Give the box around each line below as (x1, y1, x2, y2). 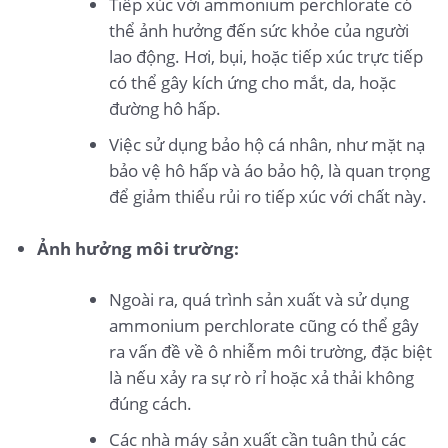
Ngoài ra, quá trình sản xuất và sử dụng (109, 287, 410, 311)
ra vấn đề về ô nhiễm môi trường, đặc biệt (109, 339, 433, 363)
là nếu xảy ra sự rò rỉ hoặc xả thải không (109, 365, 415, 389)
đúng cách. (109, 391, 193, 415)
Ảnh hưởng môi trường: (36, 236, 239, 260)
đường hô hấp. (109, 97, 222, 121)
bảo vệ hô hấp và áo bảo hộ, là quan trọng (109, 159, 431, 183)
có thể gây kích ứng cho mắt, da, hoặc (109, 71, 397, 95)
